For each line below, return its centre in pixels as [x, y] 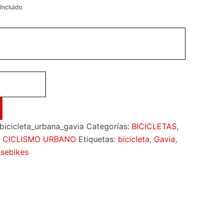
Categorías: [109, 126]
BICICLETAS [154, 126]
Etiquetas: [98, 139]
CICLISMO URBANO [39, 139]
